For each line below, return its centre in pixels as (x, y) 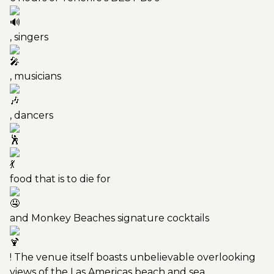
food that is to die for (60, 179)
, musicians (35, 76)
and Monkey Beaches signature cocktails (109, 218)
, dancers (31, 115)
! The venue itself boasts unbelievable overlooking (133, 257)
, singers (29, 37)
